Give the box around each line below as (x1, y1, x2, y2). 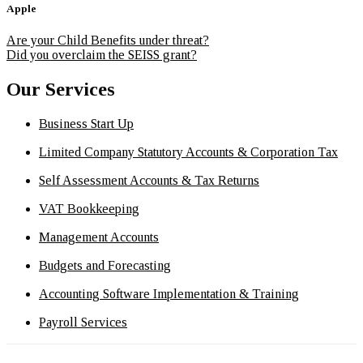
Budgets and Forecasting (39, 258, 171, 272)
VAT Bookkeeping (39, 202, 139, 216)
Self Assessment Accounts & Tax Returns (39, 173, 259, 187)
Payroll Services (39, 315, 127, 329)
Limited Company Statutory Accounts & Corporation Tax (39, 145, 338, 159)
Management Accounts (39, 230, 159, 244)
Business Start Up (39, 117, 134, 130)
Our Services (6, 79, 115, 100)
